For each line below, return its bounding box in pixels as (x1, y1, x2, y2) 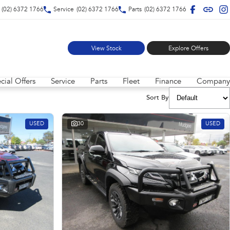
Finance (155, 78, 181, 86)
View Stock (91, 46, 122, 52)
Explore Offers (168, 46, 208, 52)
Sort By (146, 94, 169, 101)
